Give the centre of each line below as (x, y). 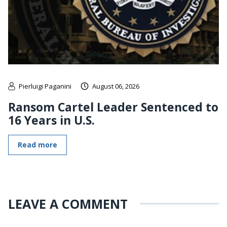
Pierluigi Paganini (45, 86)
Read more (37, 144)
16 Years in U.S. (51, 120)
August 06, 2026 (116, 86)
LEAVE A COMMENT (68, 203)
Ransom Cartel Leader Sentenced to (113, 107)
